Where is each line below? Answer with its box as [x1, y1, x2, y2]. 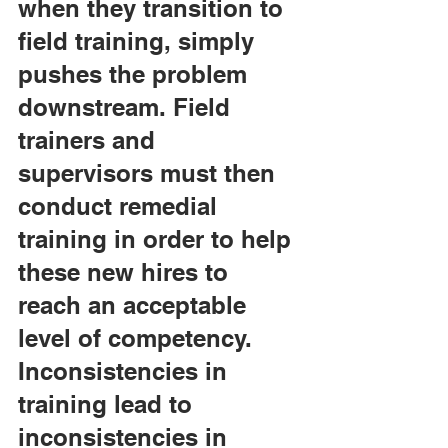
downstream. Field [18, 93, 237, 121]
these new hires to [18, 258, 235, 286]
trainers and [18, 126, 162, 154]
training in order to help [18, 225, 298, 253]
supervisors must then [18, 159, 282, 187]
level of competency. [18, 324, 259, 352]
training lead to [18, 390, 199, 418]
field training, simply [18, 27, 261, 55]
